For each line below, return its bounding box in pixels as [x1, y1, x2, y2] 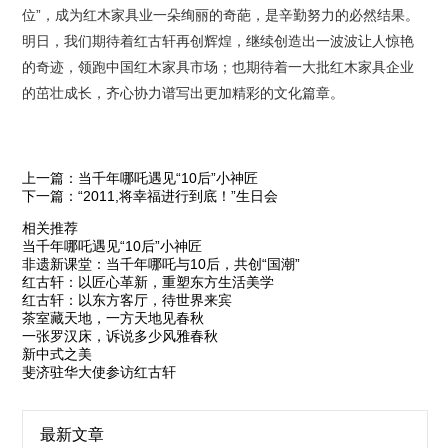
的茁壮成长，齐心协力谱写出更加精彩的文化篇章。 [22, 84, 345, 101]
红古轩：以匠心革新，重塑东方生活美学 [22, 273, 275, 290]
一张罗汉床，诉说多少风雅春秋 [22, 327, 219, 344]
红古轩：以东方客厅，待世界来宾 [22, 291, 233, 308]
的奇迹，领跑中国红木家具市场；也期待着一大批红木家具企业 [22, 58, 415, 75]
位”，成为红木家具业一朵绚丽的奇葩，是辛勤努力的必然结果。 [22, 6, 420, 23]
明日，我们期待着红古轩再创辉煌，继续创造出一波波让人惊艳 [22, 32, 415, 49]
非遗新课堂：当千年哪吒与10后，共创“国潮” [22, 255, 301, 272]
